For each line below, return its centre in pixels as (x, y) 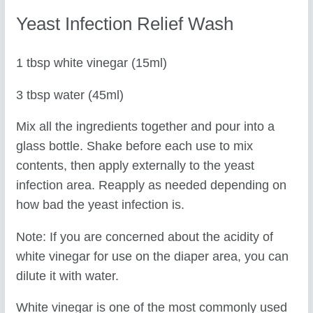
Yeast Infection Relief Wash (125, 24)
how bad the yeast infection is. (101, 205)
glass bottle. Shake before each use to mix (135, 146)
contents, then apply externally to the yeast (136, 166)
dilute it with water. (68, 276)
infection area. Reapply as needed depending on (152, 185)
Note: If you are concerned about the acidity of (145, 236)
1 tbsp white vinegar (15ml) (92, 63)
